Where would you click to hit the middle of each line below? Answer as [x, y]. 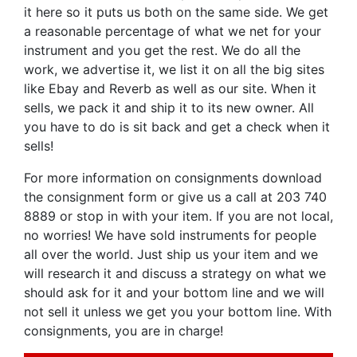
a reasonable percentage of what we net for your [173, 31]
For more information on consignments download [173, 177]
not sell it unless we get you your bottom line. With [178, 311]
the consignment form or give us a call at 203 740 [175, 196]
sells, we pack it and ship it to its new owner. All [169, 107]
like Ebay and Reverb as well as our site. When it [170, 88]
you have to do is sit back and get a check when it [177, 126]
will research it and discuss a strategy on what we [175, 273]
